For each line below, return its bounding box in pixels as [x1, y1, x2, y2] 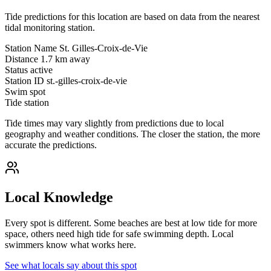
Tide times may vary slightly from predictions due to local [5, 118, 224, 129]
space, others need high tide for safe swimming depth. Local [5, 228, 233, 239]
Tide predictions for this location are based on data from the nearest [5, 11, 260, 22]
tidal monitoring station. [5, 22, 95, 33]
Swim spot [5, 87, 45, 97]
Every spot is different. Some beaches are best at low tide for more [5, 217, 257, 228]
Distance [5, 54, 38, 65]
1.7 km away [41, 54, 90, 65]
